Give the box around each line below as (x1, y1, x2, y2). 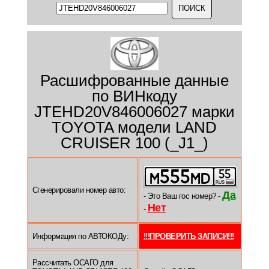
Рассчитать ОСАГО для (32, 258, 113, 268)
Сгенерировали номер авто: (32, 186, 125, 195)
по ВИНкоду (91, 87, 177, 106)
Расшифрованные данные (40, 71, 229, 90)
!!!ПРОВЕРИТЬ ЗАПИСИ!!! (143, 232, 234, 241)
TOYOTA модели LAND (52, 118, 217, 137)
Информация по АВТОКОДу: (32, 232, 128, 241)
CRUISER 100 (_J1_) (60, 134, 208, 153)
